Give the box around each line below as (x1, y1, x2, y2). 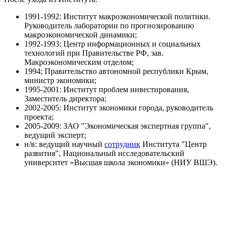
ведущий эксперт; (24, 130, 86, 139)
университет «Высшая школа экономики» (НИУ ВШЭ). (24, 158, 217, 167)
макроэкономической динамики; (24, 30, 137, 39)
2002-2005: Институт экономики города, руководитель (24, 103, 213, 112)
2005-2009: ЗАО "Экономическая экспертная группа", (24, 121, 211, 130)
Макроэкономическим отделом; (24, 57, 134, 66)
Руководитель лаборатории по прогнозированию (24, 21, 194, 30)
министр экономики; (24, 75, 96, 85)
